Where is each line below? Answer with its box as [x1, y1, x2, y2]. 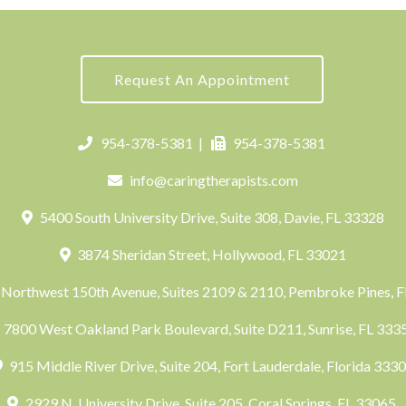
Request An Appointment [113, 71, 290, 88]
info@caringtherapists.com [130, 171, 299, 188]
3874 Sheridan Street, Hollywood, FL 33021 [74, 246, 347, 263]
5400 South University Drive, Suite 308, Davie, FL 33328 [36, 208, 384, 226]
